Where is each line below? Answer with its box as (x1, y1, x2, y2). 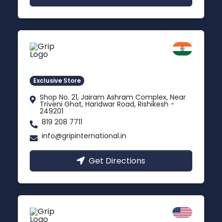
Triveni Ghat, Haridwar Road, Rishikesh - (40, 99, 174, 109)
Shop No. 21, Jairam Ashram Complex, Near (40, 92, 186, 102)
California (62, 207, 112, 221)
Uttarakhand (62, 58, 101, 66)
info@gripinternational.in (42, 130, 126, 141)
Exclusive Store (33, 76, 81, 85)
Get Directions (89, 155, 145, 166)
